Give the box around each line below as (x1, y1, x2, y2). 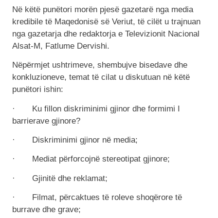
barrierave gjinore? (12, 116, 80, 126)
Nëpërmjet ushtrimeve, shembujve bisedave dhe (12, 60, 187, 70)
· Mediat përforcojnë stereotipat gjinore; (12, 154, 170, 164)
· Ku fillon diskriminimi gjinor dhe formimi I (12, 104, 180, 113)
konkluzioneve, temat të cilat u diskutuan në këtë (12, 73, 190, 82)
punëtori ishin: (12, 85, 63, 94)
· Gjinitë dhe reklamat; (12, 173, 108, 183)
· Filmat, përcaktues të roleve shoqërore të (12, 193, 182, 202)
